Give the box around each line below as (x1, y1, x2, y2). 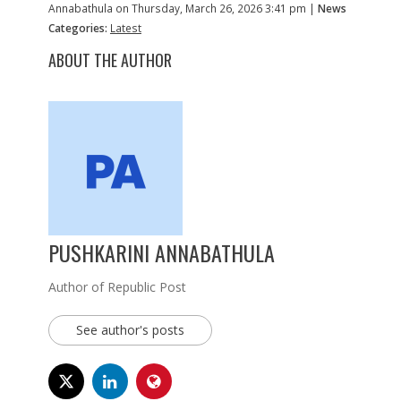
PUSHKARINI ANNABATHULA (47, 236, 275, 269)
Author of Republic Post (47, 278, 186, 296)
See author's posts (75, 321, 184, 339)
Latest (109, 21, 141, 36)
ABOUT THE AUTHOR (47, 48, 172, 73)
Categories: (47, 21, 107, 36)
